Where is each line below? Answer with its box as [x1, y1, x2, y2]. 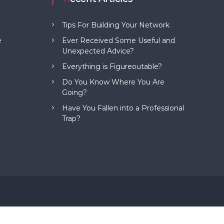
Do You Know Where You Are [62, 77, 165, 86]
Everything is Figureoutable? [62, 61, 162, 71]
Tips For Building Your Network [62, 20, 170, 29]
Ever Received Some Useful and [62, 35, 175, 45]
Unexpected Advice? [62, 46, 134, 55]
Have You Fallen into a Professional [62, 103, 184, 112]
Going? [62, 87, 87, 97]
